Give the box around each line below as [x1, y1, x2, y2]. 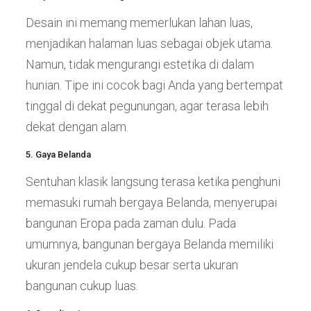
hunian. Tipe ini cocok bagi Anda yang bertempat [25, 77, 283, 92]
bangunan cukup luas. [25, 278, 138, 293]
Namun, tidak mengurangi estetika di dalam [25, 56, 254, 72]
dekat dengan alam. [25, 119, 128, 134]
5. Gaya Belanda [25, 149, 91, 160]
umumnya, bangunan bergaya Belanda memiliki [25, 236, 274, 251]
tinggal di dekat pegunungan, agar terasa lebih [25, 98, 269, 113]
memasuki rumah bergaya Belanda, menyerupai [25, 194, 277, 210]
